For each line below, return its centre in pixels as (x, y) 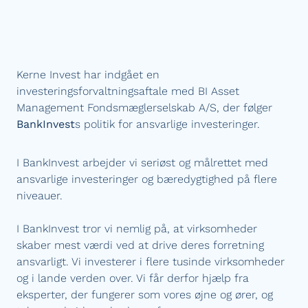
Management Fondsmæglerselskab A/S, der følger (144, 108)
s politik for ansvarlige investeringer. (167, 124)
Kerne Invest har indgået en (88, 75)
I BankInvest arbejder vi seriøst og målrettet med (142, 163)
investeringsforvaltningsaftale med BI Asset (128, 91)
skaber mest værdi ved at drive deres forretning (140, 245)
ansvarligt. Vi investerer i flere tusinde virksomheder (151, 262)
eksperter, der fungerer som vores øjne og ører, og (145, 295)
